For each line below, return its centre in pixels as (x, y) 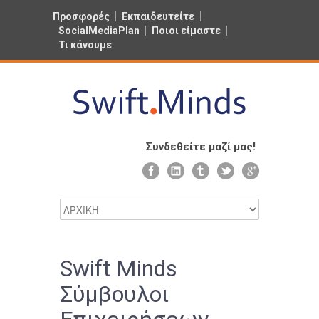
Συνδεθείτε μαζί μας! (201, 147)
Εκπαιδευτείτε (158, 16)
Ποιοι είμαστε (186, 31)
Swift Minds (119, 268)
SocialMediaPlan (99, 31)
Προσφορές (81, 16)
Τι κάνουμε (85, 45)
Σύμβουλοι (114, 294)
